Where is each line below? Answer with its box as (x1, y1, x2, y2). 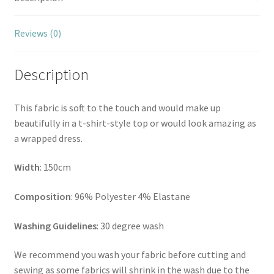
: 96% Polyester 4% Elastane (70, 190, 190, 203)
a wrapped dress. (13, 131, 83, 144)
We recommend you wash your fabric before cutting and (13, 248, 246, 261)
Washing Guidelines (13, 219, 97, 232)
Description (13, 64, 89, 84)
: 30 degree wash (96, 219, 164, 232)
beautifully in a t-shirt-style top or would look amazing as (13, 116, 256, 129)
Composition (13, 190, 71, 203)
